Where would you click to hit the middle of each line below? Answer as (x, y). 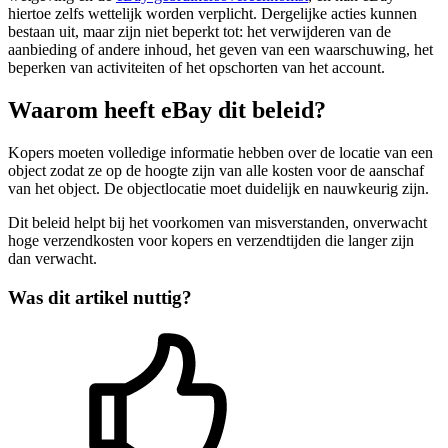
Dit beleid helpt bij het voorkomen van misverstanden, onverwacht (217, 222)
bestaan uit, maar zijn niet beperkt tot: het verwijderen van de (199, 32)
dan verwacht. (52, 258)
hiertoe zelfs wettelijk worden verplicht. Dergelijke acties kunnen (212, 14)
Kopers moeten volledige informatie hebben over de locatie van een (220, 152)
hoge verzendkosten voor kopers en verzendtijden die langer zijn (211, 240)
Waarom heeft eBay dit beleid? (167, 110)
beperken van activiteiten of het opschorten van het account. (196, 68)
